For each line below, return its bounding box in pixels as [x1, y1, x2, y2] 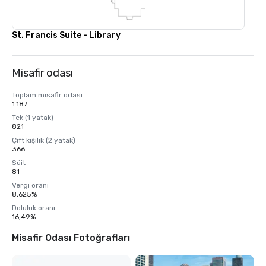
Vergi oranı [12, 181, 49, 189]
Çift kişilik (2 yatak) [12, 136, 75, 144]
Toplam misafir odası [12, 91, 83, 99]
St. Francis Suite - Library [12, 30, 121, 40]
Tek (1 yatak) [12, 113, 53, 122]
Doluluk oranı [12, 204, 55, 212]
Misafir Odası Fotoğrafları [12, 232, 130, 243]
